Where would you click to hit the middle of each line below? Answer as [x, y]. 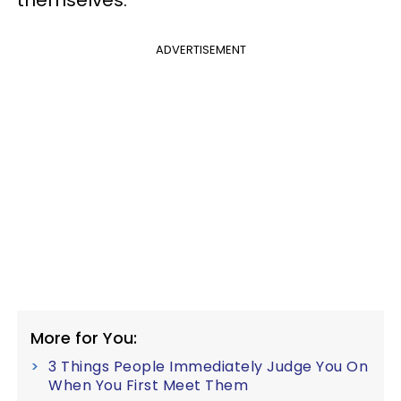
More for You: [84, 338]
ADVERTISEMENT [200, 50]
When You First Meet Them [148, 386]
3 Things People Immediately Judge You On [208, 367]
